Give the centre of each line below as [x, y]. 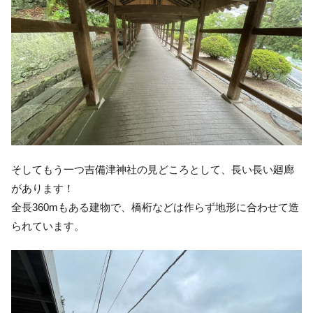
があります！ [43, 189]
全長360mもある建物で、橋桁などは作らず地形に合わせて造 [155, 208]
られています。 [48, 226]
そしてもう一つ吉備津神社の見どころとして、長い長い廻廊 [153, 170]
